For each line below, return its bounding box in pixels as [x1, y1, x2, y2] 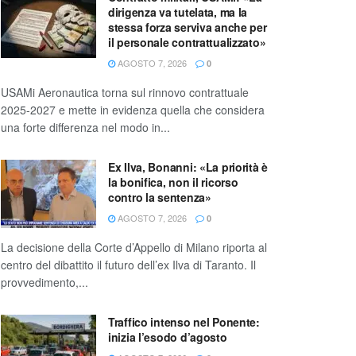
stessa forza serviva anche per [108, 19, 267, 36]
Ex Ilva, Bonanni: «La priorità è [108, 159, 269, 176]
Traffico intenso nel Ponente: [108, 314, 260, 331]
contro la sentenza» [108, 189, 211, 206]
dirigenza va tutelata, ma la [108, 4, 248, 21]
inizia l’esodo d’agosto [108, 329, 227, 346]
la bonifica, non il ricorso [108, 174, 238, 191]
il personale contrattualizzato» [108, 34, 266, 51]
